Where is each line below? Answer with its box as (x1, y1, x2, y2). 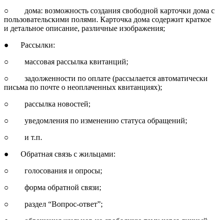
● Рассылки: (4, 40, 55, 49)
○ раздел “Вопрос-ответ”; (4, 199, 103, 208)
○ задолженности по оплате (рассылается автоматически (4, 74, 208, 82)
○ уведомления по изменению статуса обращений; (4, 116, 187, 125)
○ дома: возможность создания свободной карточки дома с (4, 6, 215, 15)
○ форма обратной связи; (4, 183, 101, 192)
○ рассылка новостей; (4, 99, 90, 108)
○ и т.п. (4, 133, 42, 141)
